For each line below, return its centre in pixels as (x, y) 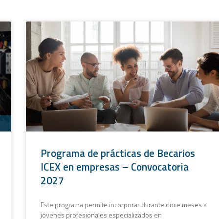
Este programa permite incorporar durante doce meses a (123, 204)
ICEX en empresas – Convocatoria (114, 166)
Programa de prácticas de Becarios (118, 153)
